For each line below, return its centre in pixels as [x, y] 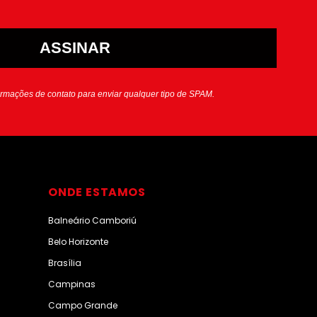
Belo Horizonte [79, 241]
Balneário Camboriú [93, 220]
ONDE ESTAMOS [97, 192]
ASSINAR [75, 48]
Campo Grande [83, 305]
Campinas [72, 284]
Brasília [65, 263]
